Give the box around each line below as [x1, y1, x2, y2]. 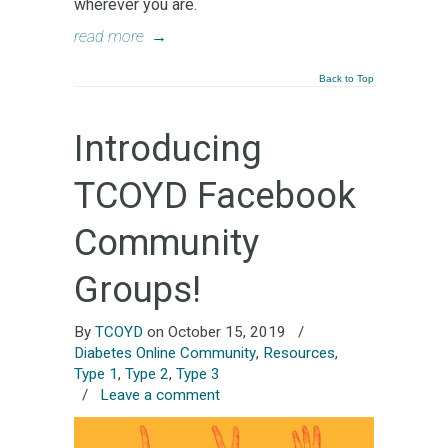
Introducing [74, 127, 262, 171]
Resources [263, 344, 335, 363]
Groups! [74, 268, 201, 312]
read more [74, 27, 144, 47]
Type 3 [176, 365, 220, 384]
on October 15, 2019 [143, 323, 290, 342]
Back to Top [319, 73, 374, 85]
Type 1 [74, 365, 118, 384]
